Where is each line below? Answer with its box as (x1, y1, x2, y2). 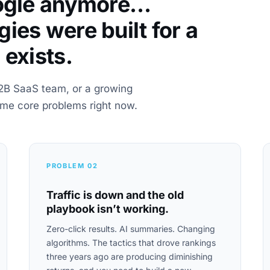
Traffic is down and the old (46, 189, 184, 201)
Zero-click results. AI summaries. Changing (46, 224, 215, 234)
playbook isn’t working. (46, 202, 169, 215)
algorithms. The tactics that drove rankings (46, 237, 216, 248)
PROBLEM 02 (46, 162, 98, 170)
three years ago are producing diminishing (46, 251, 213, 262)
